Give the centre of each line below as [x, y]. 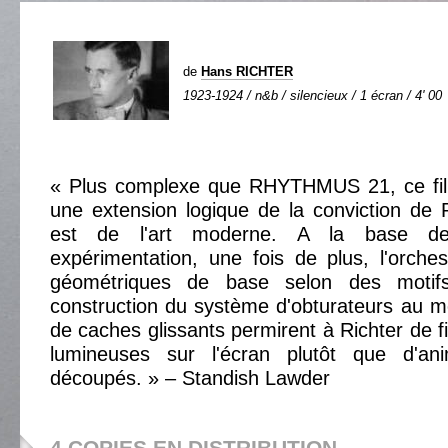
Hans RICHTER [247, 71]
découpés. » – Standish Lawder [190, 378]
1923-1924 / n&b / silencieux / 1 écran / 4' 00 [312, 95]
